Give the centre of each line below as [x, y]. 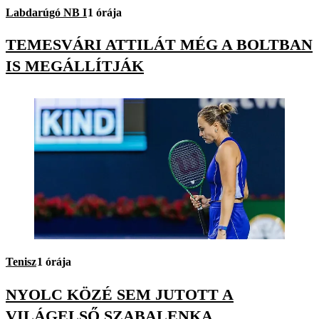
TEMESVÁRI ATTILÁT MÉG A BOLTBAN [159, 45]
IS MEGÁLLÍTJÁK [75, 66]
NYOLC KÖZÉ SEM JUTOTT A [120, 294]
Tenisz [21, 262]
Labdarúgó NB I [46, 13]
